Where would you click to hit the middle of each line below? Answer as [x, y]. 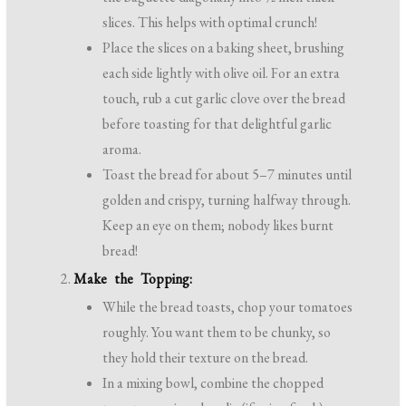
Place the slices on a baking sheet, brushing [224, 47]
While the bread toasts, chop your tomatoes [228, 306]
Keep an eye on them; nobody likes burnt [218, 225]
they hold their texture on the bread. [206, 357]
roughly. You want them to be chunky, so [217, 332]
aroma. [122, 149]
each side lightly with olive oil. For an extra [222, 72]
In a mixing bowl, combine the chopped [213, 382]
